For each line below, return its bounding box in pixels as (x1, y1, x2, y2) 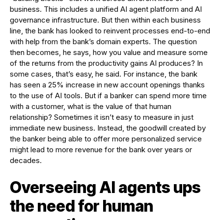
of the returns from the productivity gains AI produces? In (10, 58, 203, 68)
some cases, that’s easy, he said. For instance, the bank (10, 69, 197, 79)
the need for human (10, 196, 153, 216)
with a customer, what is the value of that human (10, 102, 171, 111)
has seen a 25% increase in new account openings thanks (10, 80, 205, 89)
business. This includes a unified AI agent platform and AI (10, 4, 202, 14)
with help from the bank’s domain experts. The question (10, 37, 197, 46)
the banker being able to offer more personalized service (10, 134, 202, 143)
